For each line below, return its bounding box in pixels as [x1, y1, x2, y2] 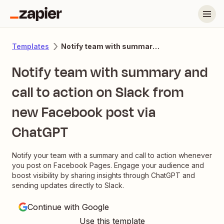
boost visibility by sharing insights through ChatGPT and [12, 171, 195, 179]
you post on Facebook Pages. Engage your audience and [12, 161, 204, 169]
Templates [12, 42, 49, 50]
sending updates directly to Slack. [12, 181, 124, 189]
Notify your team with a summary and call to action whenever [12, 151, 212, 159]
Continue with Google [27, 202, 109, 212]
